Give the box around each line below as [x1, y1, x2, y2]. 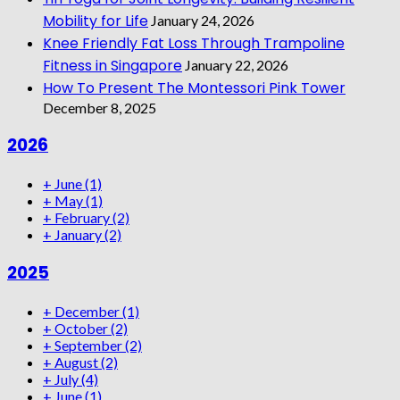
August [54, 353, 101, 371]
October [54, 319, 111, 337]
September [54, 336, 125, 354]
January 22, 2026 [185, 55, 288, 73]
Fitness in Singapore [43, 54, 182, 76]
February [54, 209, 112, 227]
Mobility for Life [43, 10, 148, 31]
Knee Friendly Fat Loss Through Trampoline [43, 32, 345, 54]
